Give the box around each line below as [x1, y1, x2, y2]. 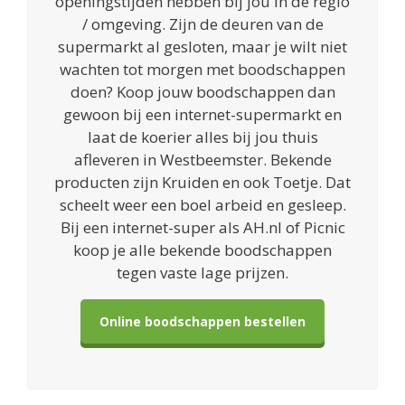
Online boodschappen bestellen [99, 313, 306, 331]
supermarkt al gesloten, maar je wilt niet [58, 36, 347, 58]
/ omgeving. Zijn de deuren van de [81, 14, 324, 35]
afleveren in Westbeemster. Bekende [73, 149, 332, 171]
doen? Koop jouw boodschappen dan [70, 81, 335, 103]
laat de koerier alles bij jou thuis [87, 127, 318, 148]
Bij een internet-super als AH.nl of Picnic [60, 217, 345, 239]
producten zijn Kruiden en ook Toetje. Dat [54, 172, 351, 193]
